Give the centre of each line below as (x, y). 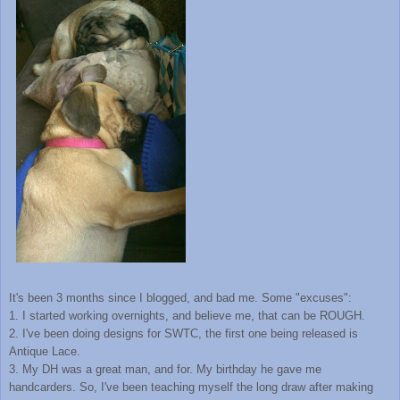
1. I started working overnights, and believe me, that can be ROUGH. (187, 316)
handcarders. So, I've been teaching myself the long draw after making (191, 387)
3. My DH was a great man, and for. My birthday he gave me (165, 370)
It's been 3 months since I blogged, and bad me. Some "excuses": (180, 298)
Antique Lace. (45, 352)
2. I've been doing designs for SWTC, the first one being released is (183, 334)
